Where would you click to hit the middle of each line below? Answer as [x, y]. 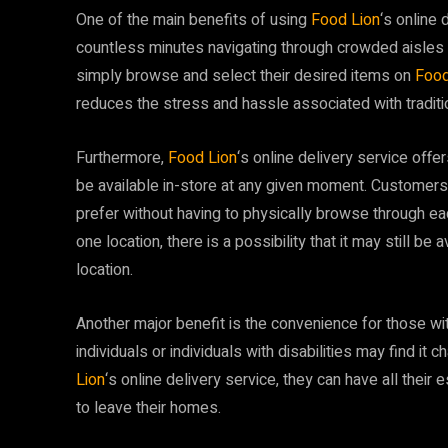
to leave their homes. [148, 408]
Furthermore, [122, 158]
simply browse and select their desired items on [245, 76]
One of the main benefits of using [193, 20]
